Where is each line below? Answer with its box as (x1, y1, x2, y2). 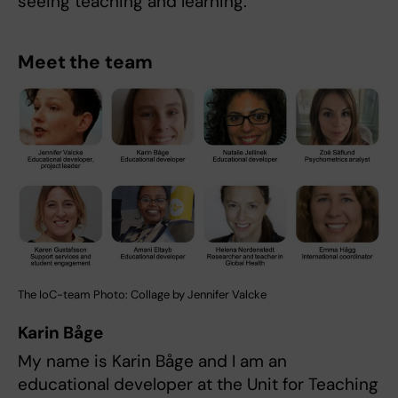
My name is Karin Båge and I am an (18, 349, 287, 372)
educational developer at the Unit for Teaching (18, 372, 378, 395)
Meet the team (18, 50, 157, 76)
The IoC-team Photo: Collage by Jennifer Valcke (18, 286, 267, 302)
